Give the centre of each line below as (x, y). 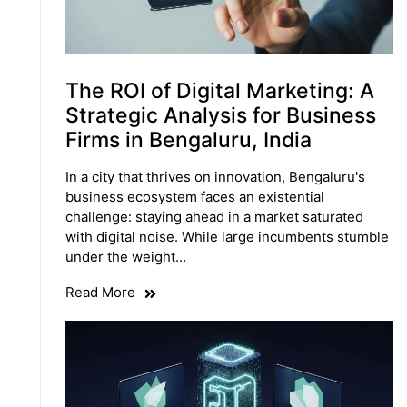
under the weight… (125, 257)
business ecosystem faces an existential (194, 197)
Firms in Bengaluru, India (188, 140)
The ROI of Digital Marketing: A (219, 91)
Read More (100, 293)
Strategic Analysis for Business (220, 116)
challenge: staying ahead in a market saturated (214, 217)
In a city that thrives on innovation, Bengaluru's (215, 177)
